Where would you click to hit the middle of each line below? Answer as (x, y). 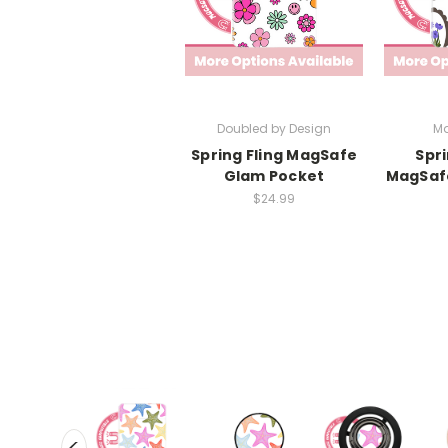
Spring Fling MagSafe (274, 154)
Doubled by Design (274, 128)
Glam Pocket (274, 175)
